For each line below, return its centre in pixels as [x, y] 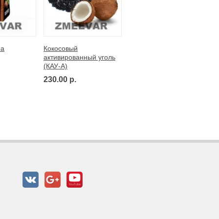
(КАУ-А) [55, 66]
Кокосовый [61, 48]
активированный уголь [79, 57]
